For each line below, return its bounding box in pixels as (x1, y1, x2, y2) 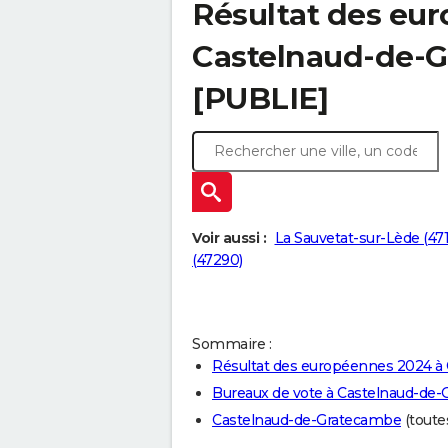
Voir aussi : (192, 229, 266, 248)
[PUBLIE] (192, 80, 328, 117)
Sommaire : (192, 335, 271, 354)
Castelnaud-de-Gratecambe (212, 411, 401, 430)
